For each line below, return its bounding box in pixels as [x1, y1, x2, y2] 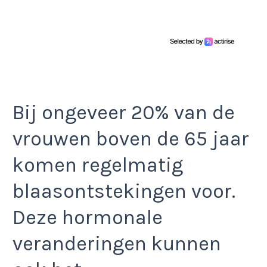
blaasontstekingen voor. [13, 179, 235, 204]
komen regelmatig [13, 153, 183, 178]
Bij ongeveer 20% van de [13, 101, 235, 125]
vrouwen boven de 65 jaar [13, 127, 249, 151]
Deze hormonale [13, 206, 163, 230]
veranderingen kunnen [13, 232, 221, 256]
